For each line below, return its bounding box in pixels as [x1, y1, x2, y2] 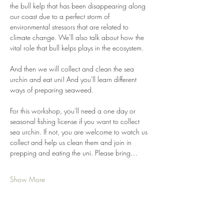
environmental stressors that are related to [10, 22, 130, 31]
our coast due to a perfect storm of [10, 11, 111, 21]
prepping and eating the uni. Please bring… [10, 148, 137, 157]
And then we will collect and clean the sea [10, 64, 136, 73]
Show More [10, 174, 45, 184]
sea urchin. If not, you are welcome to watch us [10, 127, 149, 136]
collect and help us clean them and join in [10, 137, 133, 147]
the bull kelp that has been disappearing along [10, 1, 147, 10]
